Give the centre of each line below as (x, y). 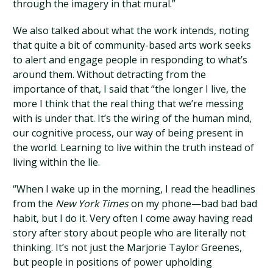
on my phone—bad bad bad (193, 204)
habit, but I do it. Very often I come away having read (133, 218)
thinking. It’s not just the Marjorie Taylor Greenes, (128, 247)
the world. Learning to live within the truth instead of (134, 147)
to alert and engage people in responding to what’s (130, 60)
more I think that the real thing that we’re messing (129, 104)
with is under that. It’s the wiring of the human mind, (133, 118)
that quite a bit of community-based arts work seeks (132, 45)
